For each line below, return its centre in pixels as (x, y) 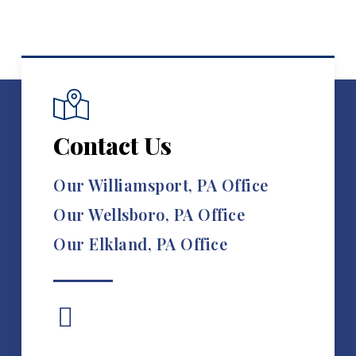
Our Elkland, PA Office (141, 244)
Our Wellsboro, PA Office (149, 215)
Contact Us (113, 146)
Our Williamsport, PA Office (161, 185)
